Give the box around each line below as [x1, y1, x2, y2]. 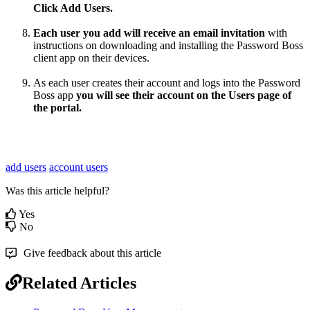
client [33, 52, 57, 64]
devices [114, 52, 147, 64]
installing [179, 39, 218, 52]
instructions [33, 39, 83, 52]
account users [49, 161, 108, 174]
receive [143, 27, 176, 39]
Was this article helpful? [6, 185, 109, 197]
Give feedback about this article [24, 247, 161, 259]
